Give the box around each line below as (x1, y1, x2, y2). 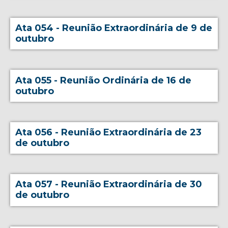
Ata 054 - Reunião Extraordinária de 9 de (15, 22, 213, 34)
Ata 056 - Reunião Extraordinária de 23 (15, 126, 202, 138)
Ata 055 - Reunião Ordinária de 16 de (15, 74, 192, 86)
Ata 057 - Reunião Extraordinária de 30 (15, 179, 203, 190)
